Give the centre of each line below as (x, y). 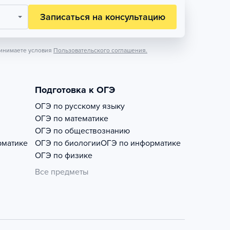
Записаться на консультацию (102, 17)
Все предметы (62, 172)
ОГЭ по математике (72, 119)
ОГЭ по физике (64, 156)
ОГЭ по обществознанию (82, 131)
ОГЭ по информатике (141, 143)
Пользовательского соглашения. (100, 50)
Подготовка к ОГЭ (75, 90)
